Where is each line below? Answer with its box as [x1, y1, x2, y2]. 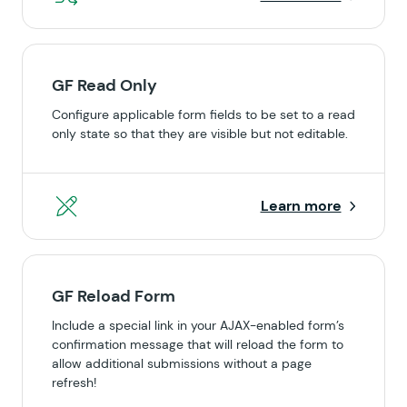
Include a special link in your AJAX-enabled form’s [52, 317, 344, 333]
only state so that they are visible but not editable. [52, 125, 348, 142]
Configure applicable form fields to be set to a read [52, 106, 355, 123]
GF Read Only [52, 74, 157, 96]
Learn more [260, 196, 342, 215]
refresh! [52, 374, 96, 391]
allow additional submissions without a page [52, 355, 312, 372]
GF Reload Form [52, 285, 175, 307]
